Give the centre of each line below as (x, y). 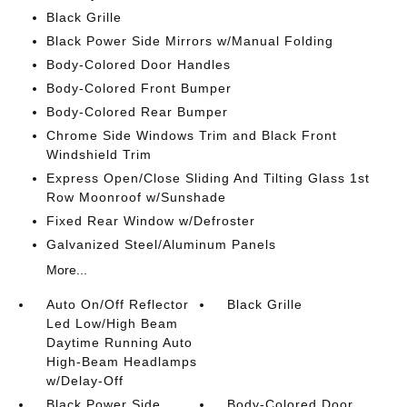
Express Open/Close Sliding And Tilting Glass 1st (208, 178)
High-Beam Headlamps (121, 362)
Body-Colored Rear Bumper (137, 112)
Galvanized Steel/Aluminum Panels (161, 244)
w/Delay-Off (84, 381)
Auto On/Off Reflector (117, 304)
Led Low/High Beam (112, 323)
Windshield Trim (99, 154)
